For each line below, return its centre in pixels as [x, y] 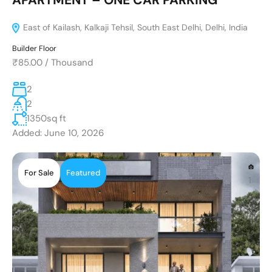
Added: [27, 133]
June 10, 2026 [73, 133]
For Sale [39, 173]
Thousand [72, 62]
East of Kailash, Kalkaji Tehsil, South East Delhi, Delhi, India [134, 27]
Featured [83, 173]
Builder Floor [34, 48]
